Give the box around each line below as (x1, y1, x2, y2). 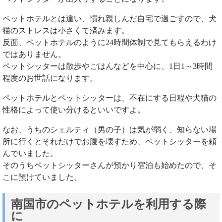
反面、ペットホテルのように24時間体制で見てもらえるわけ (2, 38, 217, 47)
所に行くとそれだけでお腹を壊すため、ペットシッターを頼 (2, 137, 217, 146)
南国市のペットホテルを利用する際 (11, 197, 206, 211)
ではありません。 (2, 50, 66, 59)
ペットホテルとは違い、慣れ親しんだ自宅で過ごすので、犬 (2, 14, 217, 23)
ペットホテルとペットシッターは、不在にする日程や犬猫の (2, 94, 217, 103)
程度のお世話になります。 (2, 74, 98, 83)
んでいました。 (2, 149, 58, 158)
